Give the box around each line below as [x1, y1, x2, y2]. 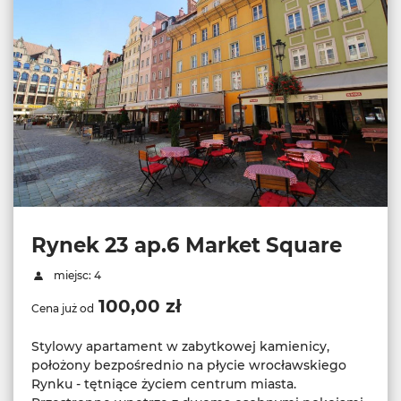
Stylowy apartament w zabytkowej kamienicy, [31, 337, 329, 354]
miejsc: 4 [50, 268, 101, 282]
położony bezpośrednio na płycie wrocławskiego [31, 356, 346, 373]
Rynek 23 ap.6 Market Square [31, 232, 342, 258]
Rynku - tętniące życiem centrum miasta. [31, 375, 296, 392]
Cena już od [31, 301, 94, 315]
